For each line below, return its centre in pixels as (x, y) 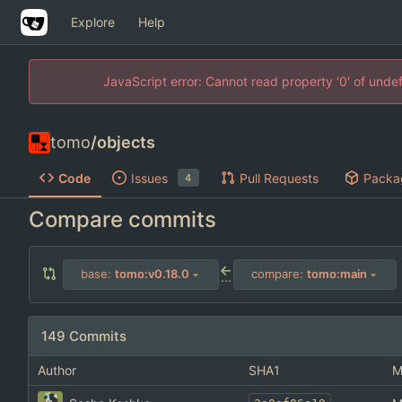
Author (57, 370)
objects (126, 142)
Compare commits (122, 219)
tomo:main (336, 274)
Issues (149, 178)
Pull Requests (279, 178)
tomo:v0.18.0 (152, 274)
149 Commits (84, 336)
